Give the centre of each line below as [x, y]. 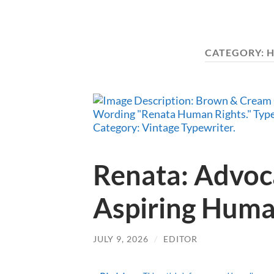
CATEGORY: [236, 52]
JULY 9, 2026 [121, 239]
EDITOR [180, 239]
